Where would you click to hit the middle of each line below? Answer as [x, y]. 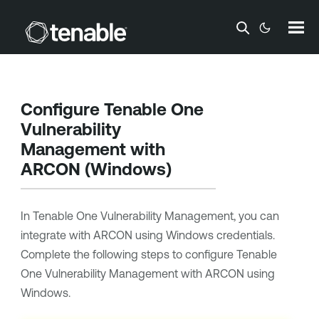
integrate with [57, 235]
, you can [256, 216]
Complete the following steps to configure [128, 254]
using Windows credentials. [203, 235]
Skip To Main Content [159, 23]
